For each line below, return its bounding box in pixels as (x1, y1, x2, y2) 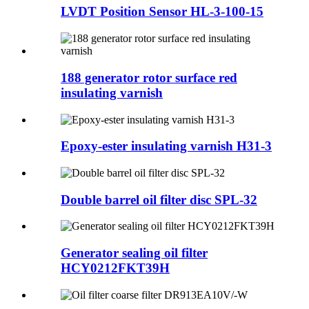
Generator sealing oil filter (61, 246, 208, 261)
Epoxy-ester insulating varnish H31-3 (61, 139, 272, 154)
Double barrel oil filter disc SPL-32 (61, 192, 257, 207)
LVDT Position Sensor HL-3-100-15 (61, 4, 263, 19)
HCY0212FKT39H (61, 261, 170, 276)
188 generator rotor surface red (61, 70, 237, 85)
